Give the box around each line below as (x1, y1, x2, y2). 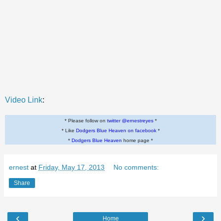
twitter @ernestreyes (107, 117, 153, 123)
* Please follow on (64, 117, 107, 123)
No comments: (113, 163, 159, 171)
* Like (61, 127, 76, 133)
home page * (122, 137, 153, 143)
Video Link (5, 95, 42, 104)
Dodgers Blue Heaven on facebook (75, 127, 156, 133)
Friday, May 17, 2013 (38, 163, 105, 171)
